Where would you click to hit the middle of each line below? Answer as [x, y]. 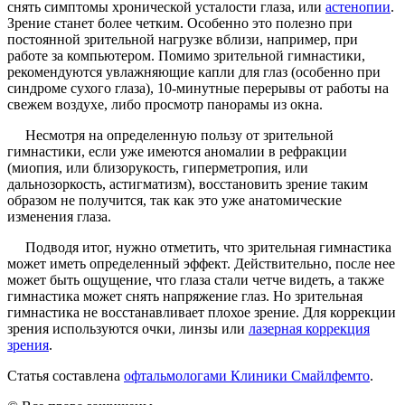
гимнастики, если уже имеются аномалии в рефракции [177, 151]
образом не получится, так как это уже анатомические [174, 200]
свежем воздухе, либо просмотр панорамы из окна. [165, 104]
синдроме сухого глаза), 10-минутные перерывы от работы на [198, 88]
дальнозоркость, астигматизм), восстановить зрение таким [188, 184]
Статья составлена [66, 375]
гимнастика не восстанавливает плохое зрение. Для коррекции [202, 312]
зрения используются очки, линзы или [128, 328]
